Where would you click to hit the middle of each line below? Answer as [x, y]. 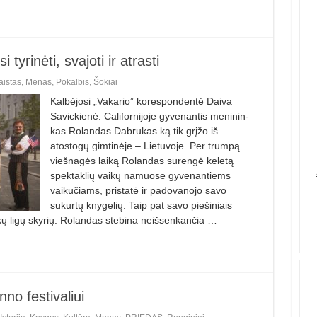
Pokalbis [72, 82]
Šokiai [105, 82]
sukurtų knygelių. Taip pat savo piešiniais [141, 205]
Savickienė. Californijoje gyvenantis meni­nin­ [149, 116]
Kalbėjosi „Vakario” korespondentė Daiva [141, 101]
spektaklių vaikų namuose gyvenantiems [140, 175]
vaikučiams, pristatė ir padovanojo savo [138, 190]
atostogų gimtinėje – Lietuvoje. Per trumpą [145, 145]
